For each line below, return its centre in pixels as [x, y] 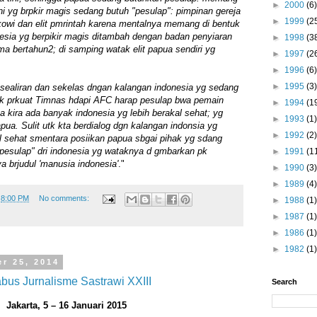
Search [284, 282]
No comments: [65, 198]
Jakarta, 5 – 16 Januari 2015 [67, 305]
